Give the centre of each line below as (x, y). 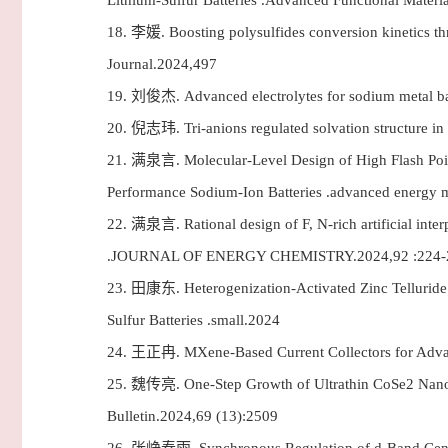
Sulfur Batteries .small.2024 (193, 320)
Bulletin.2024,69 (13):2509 (192, 416)
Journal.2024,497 (162, 64)
